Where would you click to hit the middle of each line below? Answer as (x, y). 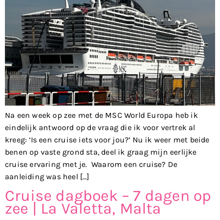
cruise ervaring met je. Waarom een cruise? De (91, 164)
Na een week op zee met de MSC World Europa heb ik (101, 115)
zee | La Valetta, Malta (83, 208)
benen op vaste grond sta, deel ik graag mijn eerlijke (101, 152)
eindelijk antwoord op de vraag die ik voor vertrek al (100, 127)
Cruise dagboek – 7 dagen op (108, 195)
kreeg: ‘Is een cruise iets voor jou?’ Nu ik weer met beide (107, 139)
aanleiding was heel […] (47, 176)
